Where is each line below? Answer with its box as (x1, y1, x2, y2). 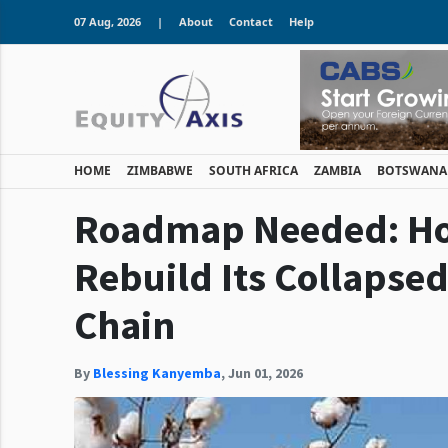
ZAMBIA (314, 162, 361, 179)
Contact (229, 14, 273, 29)
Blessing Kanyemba (93, 364, 221, 382)
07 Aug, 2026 (74, 14, 141, 29)
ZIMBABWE (127, 162, 193, 179)
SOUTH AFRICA (209, 162, 298, 179)
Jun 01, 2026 (228, 364, 303, 382)
